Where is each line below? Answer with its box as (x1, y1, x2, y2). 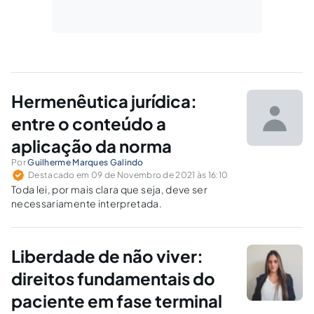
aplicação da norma (11, 135, 172, 157)
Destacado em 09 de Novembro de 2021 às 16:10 (28, 170, 228, 181)
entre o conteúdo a (11, 113, 166, 135)
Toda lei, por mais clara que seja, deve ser (11, 183, 208, 196)
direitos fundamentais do (11, 268, 215, 289)
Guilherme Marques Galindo (27, 157, 144, 168)
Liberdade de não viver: (11, 245, 203, 267)
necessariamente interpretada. (11, 197, 163, 210)
